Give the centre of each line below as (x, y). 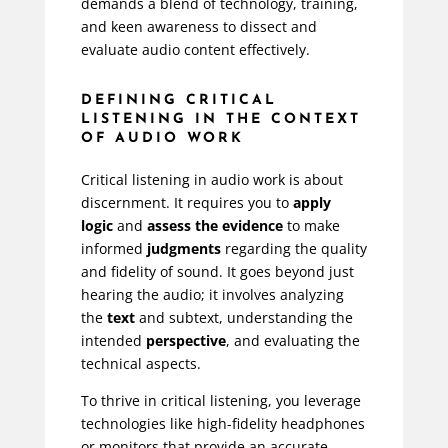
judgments (183, 249)
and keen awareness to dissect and (198, 27)
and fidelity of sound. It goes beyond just (217, 272)
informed (113, 249)
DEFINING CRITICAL (178, 101)
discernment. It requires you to (186, 203)
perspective (185, 341)
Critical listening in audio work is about (211, 180)
